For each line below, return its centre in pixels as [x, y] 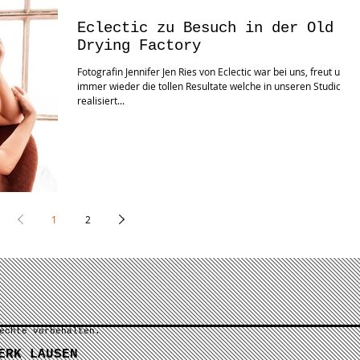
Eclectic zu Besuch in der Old [205, 29]
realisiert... [101, 101]
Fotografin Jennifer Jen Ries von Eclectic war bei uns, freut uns [214, 72]
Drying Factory [139, 46]
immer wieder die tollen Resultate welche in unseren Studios [212, 86]
